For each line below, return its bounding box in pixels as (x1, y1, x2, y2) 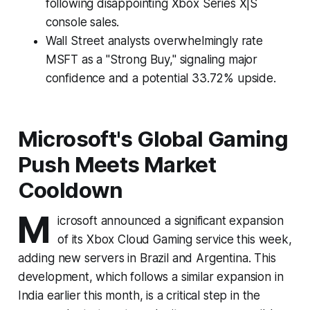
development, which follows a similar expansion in (17, 269, 284, 284)
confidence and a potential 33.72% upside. (45, 71, 276, 85)
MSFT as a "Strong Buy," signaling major (45, 52, 258, 66)
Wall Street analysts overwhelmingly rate (45, 33, 263, 48)
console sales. (45, 15, 120, 29)
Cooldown (17, 176, 123, 203)
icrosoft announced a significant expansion (57, 213, 284, 228)
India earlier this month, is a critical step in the (17, 288, 261, 302)
